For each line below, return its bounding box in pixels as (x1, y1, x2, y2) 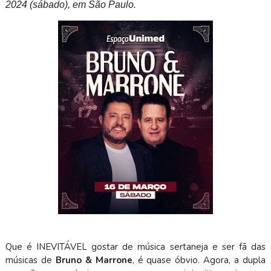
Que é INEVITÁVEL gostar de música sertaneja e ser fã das (5, 241, 266, 253)
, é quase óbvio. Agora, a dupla (132, 254, 266, 266)
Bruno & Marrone (55, 254, 132, 266)
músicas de (5, 254, 56, 266)
